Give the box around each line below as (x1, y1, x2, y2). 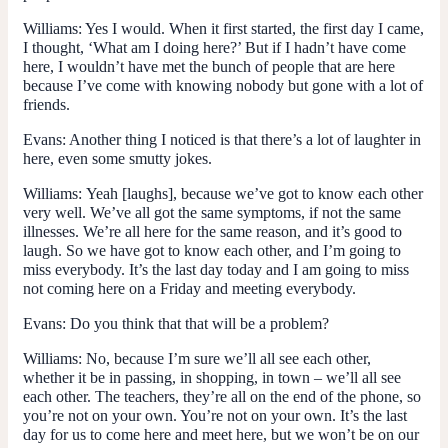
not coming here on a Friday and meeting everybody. (23, 279, 356, 297)
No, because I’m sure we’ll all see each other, (86, 349, 371, 367)
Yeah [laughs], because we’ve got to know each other (86, 184, 423, 202)
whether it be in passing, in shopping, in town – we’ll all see (23, 368, 401, 386)
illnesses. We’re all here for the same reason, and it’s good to (23, 222, 402, 240)
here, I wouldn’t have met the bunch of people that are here (23, 57, 395, 75)
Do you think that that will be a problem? (66, 314, 329, 332)
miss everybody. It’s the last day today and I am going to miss (23, 260, 409, 278)
